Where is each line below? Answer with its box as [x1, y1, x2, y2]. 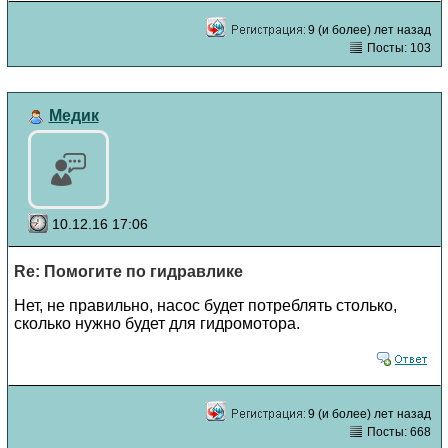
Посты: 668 [363, 424, 431, 439]
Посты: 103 [363, 40, 431, 55]
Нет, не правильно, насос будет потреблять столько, [13, 296, 397, 314]
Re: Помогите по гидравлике [13, 262, 243, 280]
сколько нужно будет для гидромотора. [13, 314, 300, 332]
